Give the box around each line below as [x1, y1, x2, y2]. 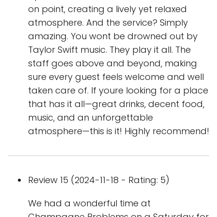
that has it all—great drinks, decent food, [28, 98, 204, 110]
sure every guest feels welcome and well [28, 71, 204, 83]
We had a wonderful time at [28, 197, 151, 210]
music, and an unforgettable [28, 111, 153, 124]
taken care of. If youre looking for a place [28, 84, 208, 97]
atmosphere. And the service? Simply [28, 16, 188, 29]
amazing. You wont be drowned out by [28, 30, 198, 43]
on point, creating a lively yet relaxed [28, 3, 187, 15]
